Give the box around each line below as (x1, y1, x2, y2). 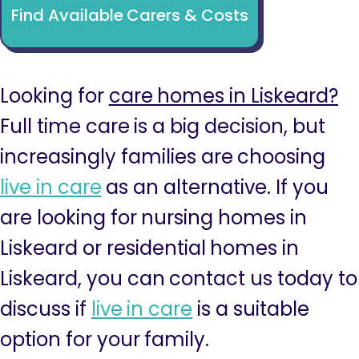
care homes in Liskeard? (108, 83, 339, 109)
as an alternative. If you (101, 174, 329, 200)
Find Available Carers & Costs (10, 3, 249, 26)
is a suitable (192, 296, 309, 322)
